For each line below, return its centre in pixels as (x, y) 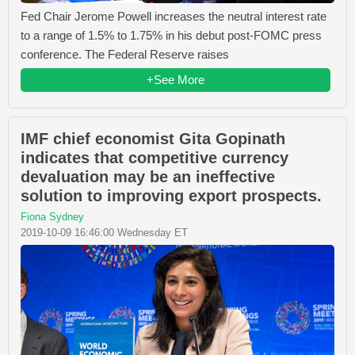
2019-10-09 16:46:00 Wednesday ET (104, 233)
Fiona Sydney (52, 217)
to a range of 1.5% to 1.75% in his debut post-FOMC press (171, 35)
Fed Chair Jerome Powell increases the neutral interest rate (174, 16)
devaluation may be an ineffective (148, 177)
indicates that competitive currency (155, 158)
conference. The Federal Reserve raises (125, 54)
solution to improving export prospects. (171, 196)
